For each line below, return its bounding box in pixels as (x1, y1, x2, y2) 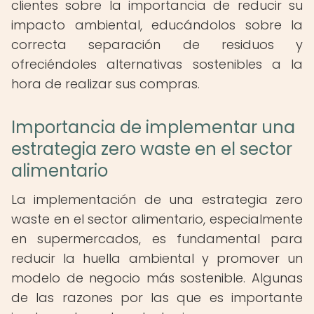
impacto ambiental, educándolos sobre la (11, 16, 303, 34)
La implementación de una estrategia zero (11, 191, 303, 208)
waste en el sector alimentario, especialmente (11, 210, 303, 228)
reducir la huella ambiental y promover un (11, 250, 303, 267)
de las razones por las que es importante (11, 289, 303, 306)
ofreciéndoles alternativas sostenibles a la (11, 55, 303, 73)
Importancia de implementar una (11, 116, 295, 139)
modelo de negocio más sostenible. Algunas (11, 269, 303, 287)
